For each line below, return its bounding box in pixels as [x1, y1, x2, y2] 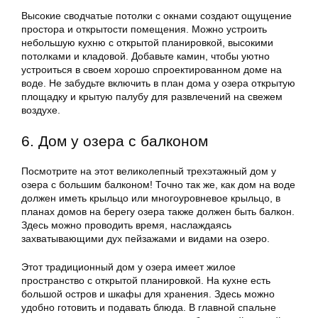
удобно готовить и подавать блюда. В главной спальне [21, 302, 276, 314]
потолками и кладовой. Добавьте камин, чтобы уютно [21, 50, 270, 62]
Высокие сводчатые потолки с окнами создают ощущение [21, 10, 292, 22]
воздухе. [21, 104, 60, 116]
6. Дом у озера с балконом [21, 133, 208, 150]
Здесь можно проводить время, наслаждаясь [21, 219, 231, 231]
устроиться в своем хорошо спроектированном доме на [21, 64, 282, 76]
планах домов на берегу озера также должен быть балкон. [21, 206, 295, 218]
